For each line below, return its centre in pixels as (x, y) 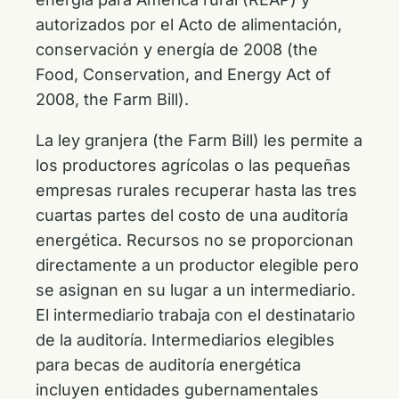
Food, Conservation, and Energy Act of (183, 74)
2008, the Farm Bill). (112, 99)
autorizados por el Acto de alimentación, (189, 24)
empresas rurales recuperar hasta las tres (196, 190)
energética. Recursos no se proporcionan (195, 240)
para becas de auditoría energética (168, 365)
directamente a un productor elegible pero (197, 265)
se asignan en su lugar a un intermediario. (195, 290)
